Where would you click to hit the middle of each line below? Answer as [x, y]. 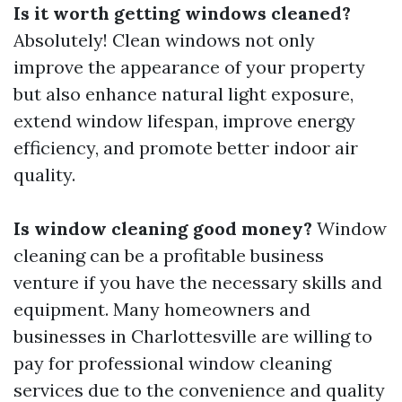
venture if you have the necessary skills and [198, 282]
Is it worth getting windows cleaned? [182, 13]
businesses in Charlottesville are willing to [193, 336]
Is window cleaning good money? [163, 228]
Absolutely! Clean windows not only [164, 40]
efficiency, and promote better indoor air [186, 148]
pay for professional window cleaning [172, 363]
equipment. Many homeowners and [162, 309]
